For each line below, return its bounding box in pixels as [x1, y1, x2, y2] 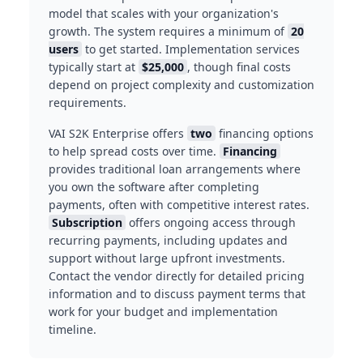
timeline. [49, 322, 96, 338]
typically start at [49, 59, 139, 75]
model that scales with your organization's [49, 6, 279, 22]
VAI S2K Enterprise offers [49, 126, 187, 142]
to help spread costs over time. [49, 143, 220, 160]
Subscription [52, 215, 122, 231]
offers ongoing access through [126, 215, 296, 231]
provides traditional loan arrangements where [49, 161, 301, 177]
